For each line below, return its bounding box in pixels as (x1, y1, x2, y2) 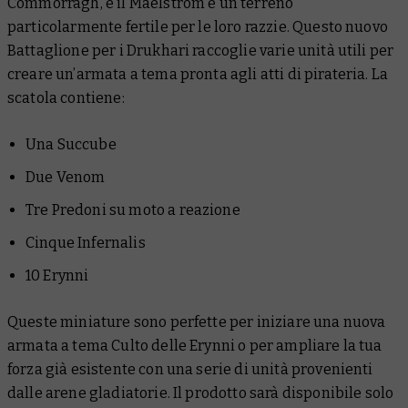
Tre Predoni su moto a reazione (25, 201, 240, 219)
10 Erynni (25, 267, 89, 285)
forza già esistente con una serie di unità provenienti (7, 361, 373, 379)
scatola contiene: (7, 89, 125, 107)
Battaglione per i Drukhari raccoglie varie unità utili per (7, 42, 394, 60)
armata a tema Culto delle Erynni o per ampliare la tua (7, 337, 382, 355)
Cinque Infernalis (25, 234, 146, 252)
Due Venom (25, 168, 106, 187)
